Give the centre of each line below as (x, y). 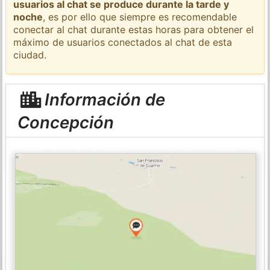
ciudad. (30, 55)
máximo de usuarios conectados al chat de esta (123, 42)
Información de (102, 99)
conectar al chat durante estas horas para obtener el (134, 29)
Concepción (65, 122)
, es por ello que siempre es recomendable (140, 17)
